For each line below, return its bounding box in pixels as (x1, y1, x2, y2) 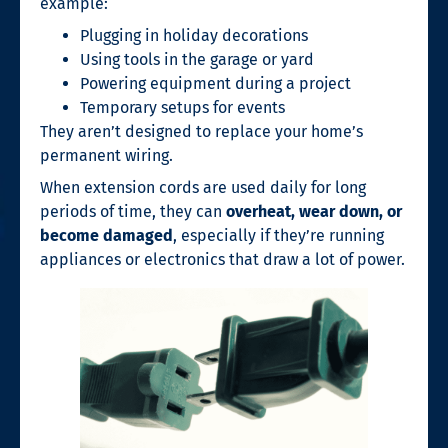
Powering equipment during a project (80, 73, 351, 93)
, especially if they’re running (173, 225, 384, 245)
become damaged (40, 225, 173, 245)
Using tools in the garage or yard (80, 49, 314, 69)
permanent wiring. (40, 145, 173, 165)
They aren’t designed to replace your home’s (40, 121, 363, 141)
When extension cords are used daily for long (40, 177, 366, 197)
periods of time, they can (40, 201, 226, 221)
